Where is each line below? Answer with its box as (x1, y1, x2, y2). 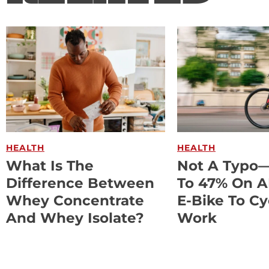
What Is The (6, 157, 94, 175)
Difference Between (6, 175, 154, 192)
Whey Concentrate (6, 192, 144, 210)
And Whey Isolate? (6, 210, 144, 227)
